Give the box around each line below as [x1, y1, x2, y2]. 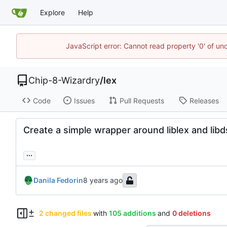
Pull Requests [119, 96, 164, 105]
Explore [40, 8, 65, 17]
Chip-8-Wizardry [28, 75, 100, 86]
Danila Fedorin [33, 176, 83, 185]
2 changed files [39, 209, 92, 218]
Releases [189, 96, 219, 105]
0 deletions [172, 209, 211, 218]
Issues [73, 96, 95, 105]
